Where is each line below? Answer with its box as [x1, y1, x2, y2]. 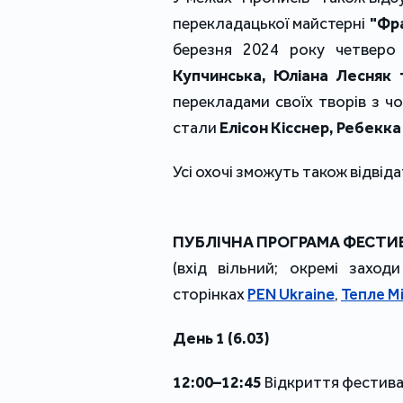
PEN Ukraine [247, 284, 335, 305]
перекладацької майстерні [173, 13, 370, 34]
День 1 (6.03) [173, 328, 270, 349]
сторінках [173, 284, 247, 305]
